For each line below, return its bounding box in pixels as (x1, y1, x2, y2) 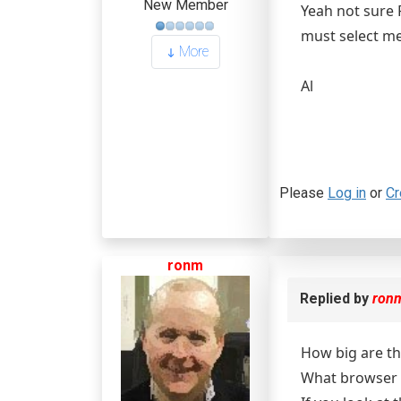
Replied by (300, 290, 372, 307)
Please (279, 184, 328, 201)
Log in (328, 184, 366, 201)
